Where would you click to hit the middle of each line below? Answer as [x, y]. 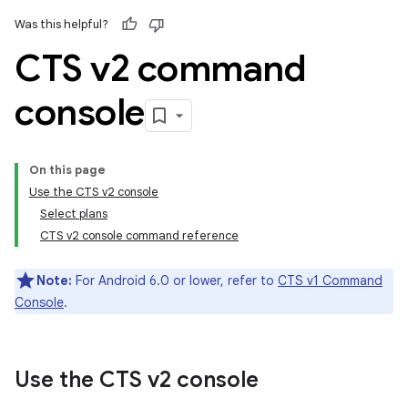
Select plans [74, 214]
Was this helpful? [61, 24]
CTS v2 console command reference [139, 235]
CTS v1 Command [330, 280]
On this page [67, 170]
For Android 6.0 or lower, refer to [175, 280]
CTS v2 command [160, 68]
